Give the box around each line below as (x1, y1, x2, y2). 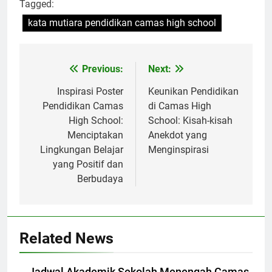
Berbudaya (77, 172, 123, 185)
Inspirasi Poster (57, 85, 123, 97)
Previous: (82, 63, 123, 75)
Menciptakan (67, 129, 123, 141)
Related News (19, 229, 114, 247)
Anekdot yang (148, 129, 207, 141)
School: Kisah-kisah (148, 114, 233, 126)
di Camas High (148, 100, 211, 112)
